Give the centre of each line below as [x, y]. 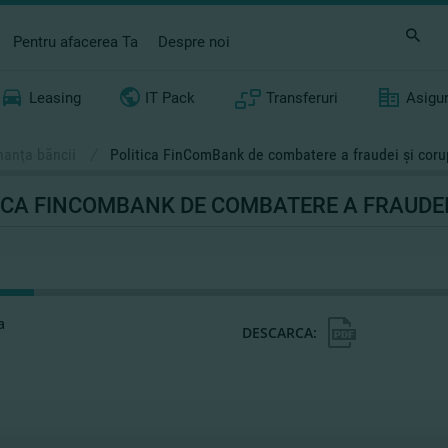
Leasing [54, 98]
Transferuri [301, 98]
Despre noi [194, 41]
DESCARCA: [279, 332]
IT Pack [170, 98]
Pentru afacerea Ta [76, 41]
